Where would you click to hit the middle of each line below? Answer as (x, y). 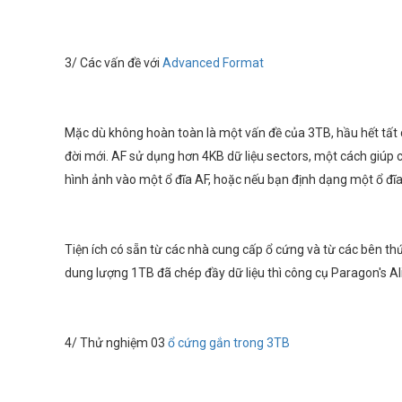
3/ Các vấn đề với (112, 63)
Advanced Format (212, 63)
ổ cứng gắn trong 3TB (229, 343)
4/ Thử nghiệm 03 (116, 343)
